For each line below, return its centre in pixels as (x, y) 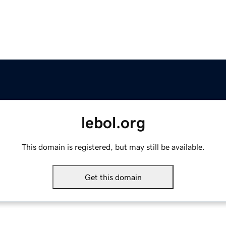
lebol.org (113, 123)
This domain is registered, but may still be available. (113, 147)
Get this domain (113, 177)
